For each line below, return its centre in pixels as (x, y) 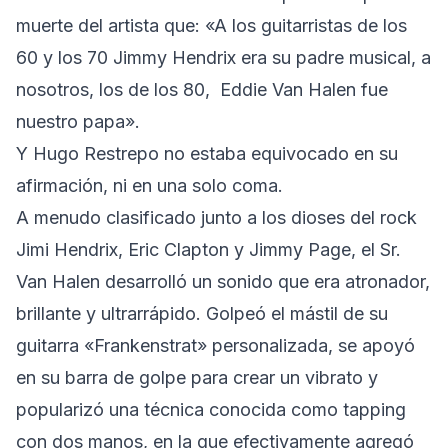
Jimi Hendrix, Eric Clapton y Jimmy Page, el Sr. (208, 249)
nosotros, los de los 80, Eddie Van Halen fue (202, 89)
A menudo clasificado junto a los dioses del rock (216, 217)
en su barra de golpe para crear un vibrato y (197, 377)
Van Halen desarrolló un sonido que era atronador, (223, 281)
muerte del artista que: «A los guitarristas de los (211, 25)
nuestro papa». (78, 121)
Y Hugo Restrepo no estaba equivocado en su (207, 153)
